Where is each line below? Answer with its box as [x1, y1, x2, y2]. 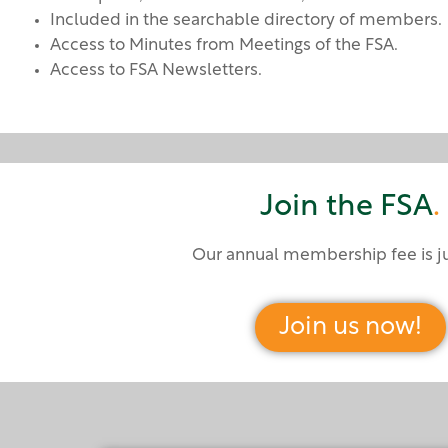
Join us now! [278, 314, 422, 340]
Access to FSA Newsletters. [50, 62, 262, 80]
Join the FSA [260, 192, 433, 224]
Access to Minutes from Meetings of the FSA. [50, 37, 398, 55]
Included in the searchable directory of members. [50, 12, 442, 30]
